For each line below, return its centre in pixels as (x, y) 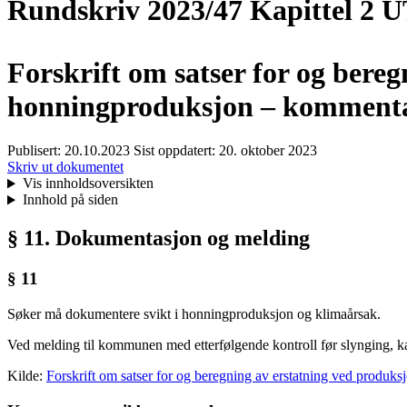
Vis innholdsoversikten (88, 184)
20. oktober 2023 (268, 151)
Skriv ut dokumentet (65, 167)
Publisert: (36, 151)
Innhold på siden (70, 200)
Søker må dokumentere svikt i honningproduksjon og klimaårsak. (194, 313)
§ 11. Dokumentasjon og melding (159, 238)
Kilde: (27, 375)
